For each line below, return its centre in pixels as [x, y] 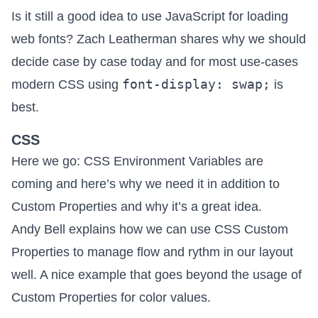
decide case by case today [87, 61]
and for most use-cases [230, 61]
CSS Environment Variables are [174, 161]
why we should [264, 39]
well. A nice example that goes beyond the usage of [157, 274]
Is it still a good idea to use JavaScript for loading [150, 16]
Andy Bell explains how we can [101, 229]
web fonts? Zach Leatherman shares [117, 39]
